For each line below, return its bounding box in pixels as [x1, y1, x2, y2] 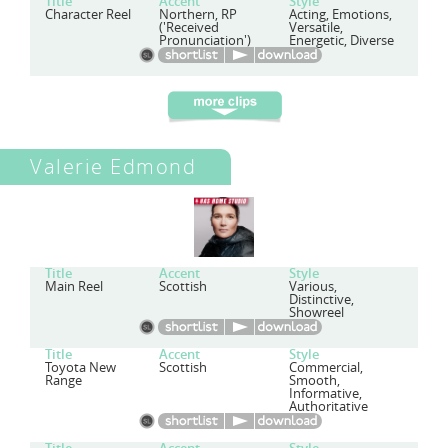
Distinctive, [288, 291, 354, 308]
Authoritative [288, 398, 368, 415]
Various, [288, 278, 337, 295]
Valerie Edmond [30, 153, 196, 180]
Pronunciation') [159, 32, 252, 49]
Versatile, [288, 19, 343, 36]
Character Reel [45, 6, 131, 23]
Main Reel [45, 278, 103, 295]
